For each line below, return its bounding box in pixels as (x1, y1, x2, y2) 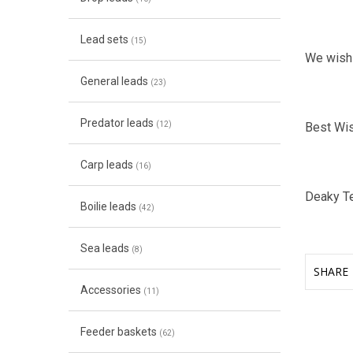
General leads (80, 75, 150, 87)
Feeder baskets (80, 325, 159, 338)
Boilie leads (80, 200, 139, 213)
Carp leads (80, 158, 136, 171)
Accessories (80, 284, 143, 296)
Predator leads (80, 117, 156, 129)
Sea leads (80, 242, 132, 255)
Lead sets (80, 33, 131, 46)
